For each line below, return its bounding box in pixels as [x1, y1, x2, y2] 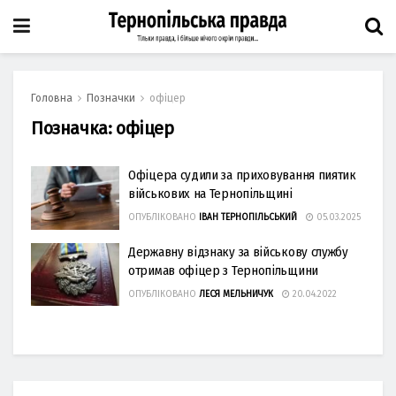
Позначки [87, 92, 135, 104]
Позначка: [31, 118, 116, 139]
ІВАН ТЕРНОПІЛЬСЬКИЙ [199, 212, 297, 223]
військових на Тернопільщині [128, 186, 293, 202]
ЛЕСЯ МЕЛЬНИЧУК [199, 288, 273, 300]
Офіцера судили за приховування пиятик [128, 167, 356, 183]
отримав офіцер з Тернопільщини [128, 262, 318, 278]
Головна [31, 92, 72, 104]
